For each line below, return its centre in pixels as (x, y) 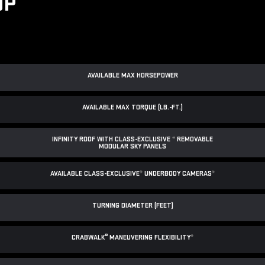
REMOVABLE (194, 140)
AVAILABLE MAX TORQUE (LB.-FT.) (132, 108)
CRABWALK (88, 238)
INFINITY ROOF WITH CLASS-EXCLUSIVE (112, 140)
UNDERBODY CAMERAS (178, 174)
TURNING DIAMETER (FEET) (132, 206)
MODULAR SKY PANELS (132, 147)
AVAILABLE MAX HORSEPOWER (132, 76)
